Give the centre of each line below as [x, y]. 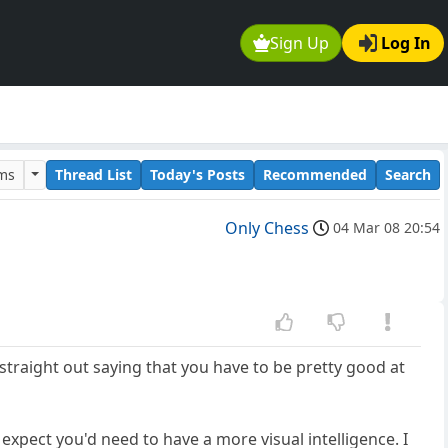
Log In [406, 43]
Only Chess [267, 228]
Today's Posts [197, 174]
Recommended [315, 174]
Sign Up [300, 43]
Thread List [93, 174]
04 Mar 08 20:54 [386, 228]
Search [408, 174]
